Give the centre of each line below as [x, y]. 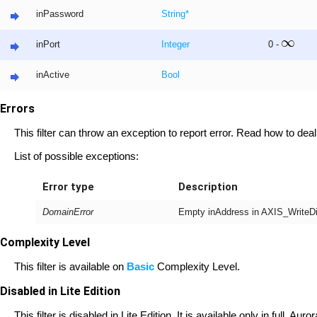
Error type [68, 187]
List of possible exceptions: [76, 156]
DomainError [68, 212]
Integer [175, 45]
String [173, 14]
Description [208, 187]
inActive [53, 75]
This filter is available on [70, 266]
